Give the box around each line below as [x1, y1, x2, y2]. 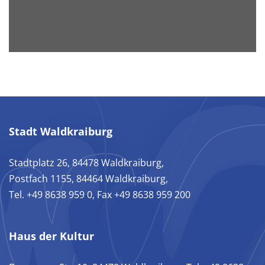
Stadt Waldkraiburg [9, 124, 112, 139]
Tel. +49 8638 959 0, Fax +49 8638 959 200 [9, 188, 190, 202]
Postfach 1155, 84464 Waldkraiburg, [9, 172, 168, 186]
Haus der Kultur [9, 229, 94, 244]
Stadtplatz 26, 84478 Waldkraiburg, [9, 156, 164, 170]
